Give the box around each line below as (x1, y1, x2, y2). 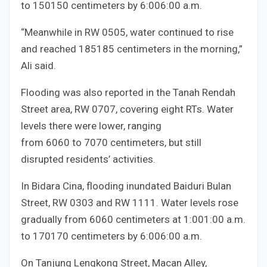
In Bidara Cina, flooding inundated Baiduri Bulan (21, 180, 231, 193)
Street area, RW (21, 103, 92, 116)
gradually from (21, 213, 89, 226)
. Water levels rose (156, 197, 238, 209)
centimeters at (113, 213, 184, 226)
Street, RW (21, 197, 70, 209)
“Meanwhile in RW (21, 26, 102, 39)
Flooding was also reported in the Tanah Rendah (21, 86, 235, 99)
